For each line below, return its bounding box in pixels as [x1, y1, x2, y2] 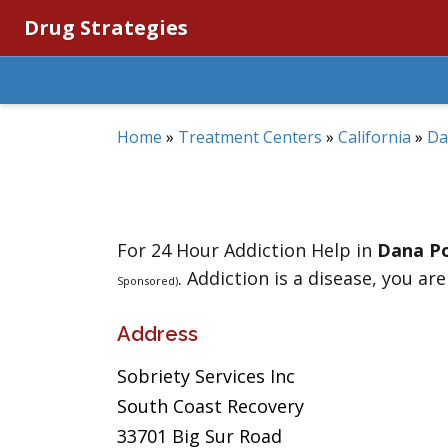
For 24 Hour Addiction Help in [117, 238, 377, 262]
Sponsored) [117, 273, 178, 288]
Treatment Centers [178, 126, 322, 148]
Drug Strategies [24, 14, 188, 41]
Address [117, 322, 198, 346]
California [338, 126, 411, 148]
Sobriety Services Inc [117, 364, 295, 388]
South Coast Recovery [117, 394, 304, 418]
